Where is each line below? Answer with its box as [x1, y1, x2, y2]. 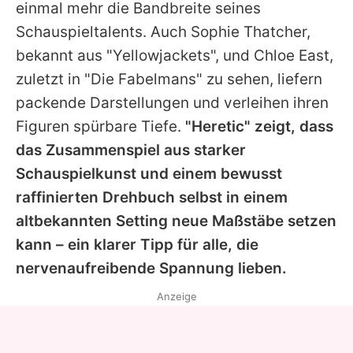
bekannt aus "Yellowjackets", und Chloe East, [16, 46, 333, 65]
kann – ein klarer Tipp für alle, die [16, 236, 258, 255]
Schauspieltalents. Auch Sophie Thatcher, [16, 23, 310, 42]
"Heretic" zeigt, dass [185, 117, 333, 136]
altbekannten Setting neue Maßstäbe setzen [16, 212, 336, 231]
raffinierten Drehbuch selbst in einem [16, 188, 288, 207]
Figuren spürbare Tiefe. [16, 117, 185, 136]
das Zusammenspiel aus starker [16, 141, 246, 160]
